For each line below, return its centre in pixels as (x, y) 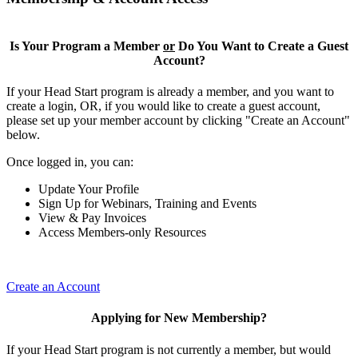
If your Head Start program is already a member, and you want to (170, 92)
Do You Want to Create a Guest (262, 46)
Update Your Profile (89, 189)
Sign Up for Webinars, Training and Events (147, 204)
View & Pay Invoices (92, 218)
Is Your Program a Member (86, 46)
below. (25, 135)
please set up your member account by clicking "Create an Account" (178, 121)
